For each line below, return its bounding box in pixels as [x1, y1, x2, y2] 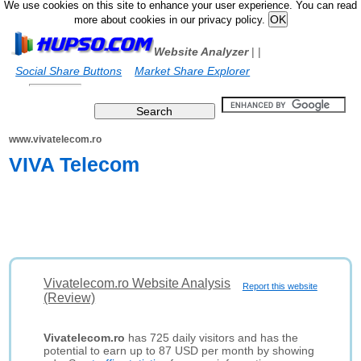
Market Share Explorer [135, 64, 251, 77]
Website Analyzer [154, 45, 249, 58]
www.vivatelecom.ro [9, 134, 102, 145]
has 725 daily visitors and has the [125, 331, 299, 344]
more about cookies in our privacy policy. [73, 15, 268, 26]
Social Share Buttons [15, 64, 122, 77]
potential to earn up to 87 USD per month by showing [44, 344, 315, 357]
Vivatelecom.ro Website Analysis [44, 276, 231, 290]
